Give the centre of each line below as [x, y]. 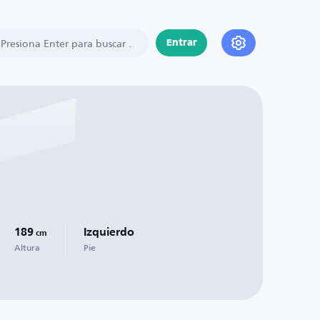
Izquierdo [109, 233]
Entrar [181, 43]
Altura [27, 247]
